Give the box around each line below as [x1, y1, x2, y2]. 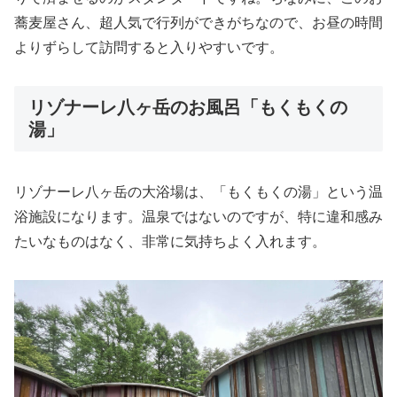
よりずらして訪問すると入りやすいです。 [14, 39, 284, 55]
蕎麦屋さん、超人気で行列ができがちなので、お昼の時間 [14, 14, 383, 30]
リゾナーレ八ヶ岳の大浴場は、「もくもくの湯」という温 [14, 183, 383, 199]
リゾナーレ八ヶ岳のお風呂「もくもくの [28, 97, 347, 117]
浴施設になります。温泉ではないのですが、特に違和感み [14, 208, 383, 224]
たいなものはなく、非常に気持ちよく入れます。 [14, 233, 326, 249]
